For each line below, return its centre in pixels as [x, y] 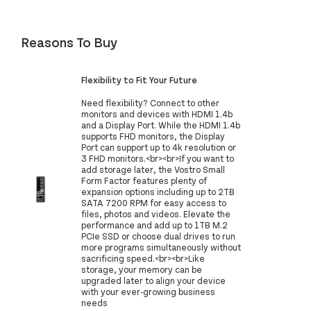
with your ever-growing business [149, 292]
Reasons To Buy [69, 42]
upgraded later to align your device [154, 281]
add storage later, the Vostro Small [153, 170]
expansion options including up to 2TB [158, 192]
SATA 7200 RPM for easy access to [154, 203]
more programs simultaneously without [161, 247]
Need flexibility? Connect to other [151, 103]
